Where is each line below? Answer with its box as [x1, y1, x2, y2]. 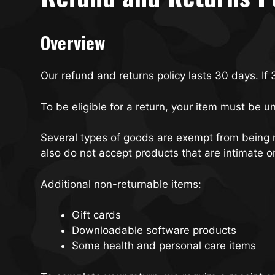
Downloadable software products [72, 224, 236, 237]
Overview [41, 28, 105, 55]
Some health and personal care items [72, 239, 256, 252]
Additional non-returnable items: [41, 177, 201, 190]
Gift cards [72, 209, 121, 222]
